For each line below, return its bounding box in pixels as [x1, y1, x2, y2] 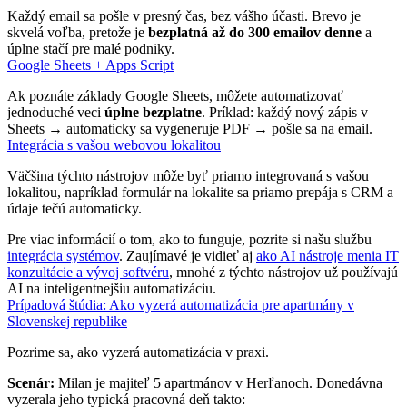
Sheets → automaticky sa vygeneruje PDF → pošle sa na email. [7, 120, 372, 136]
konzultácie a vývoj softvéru [7, 263, 169, 280]
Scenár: [7, 374, 55, 391]
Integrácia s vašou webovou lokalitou [7, 136, 221, 153]
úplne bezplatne [104, 104, 202, 120]
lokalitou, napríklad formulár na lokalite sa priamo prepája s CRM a [7, 184, 393, 200]
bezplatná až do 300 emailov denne [148, 24, 362, 40]
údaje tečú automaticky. [7, 200, 142, 216]
